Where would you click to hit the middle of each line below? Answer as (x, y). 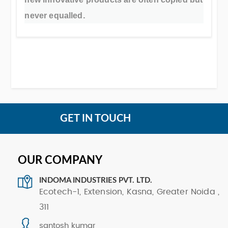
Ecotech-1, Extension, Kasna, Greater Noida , (130, 192)
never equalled (54, 16)
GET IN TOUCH (95, 118)
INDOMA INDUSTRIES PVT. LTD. (96, 180)
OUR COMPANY (60, 160)
